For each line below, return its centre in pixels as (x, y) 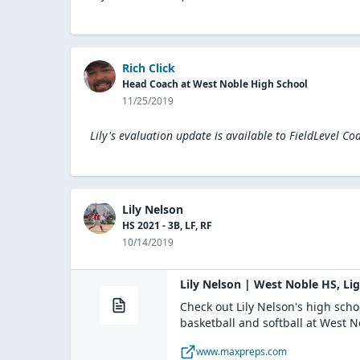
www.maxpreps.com (241, 352)
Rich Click (149, 68)
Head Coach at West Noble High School (215, 84)
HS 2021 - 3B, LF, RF (167, 225)
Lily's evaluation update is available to (188, 135)
